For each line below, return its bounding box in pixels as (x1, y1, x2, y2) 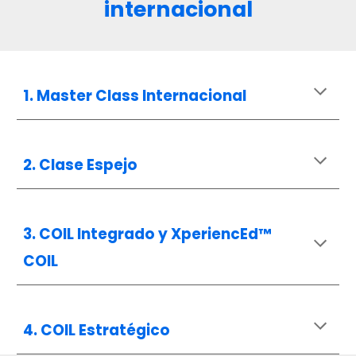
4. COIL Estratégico (23, 319, 171, 341)
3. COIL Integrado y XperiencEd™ (23, 223, 272, 245)
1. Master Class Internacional (23, 85, 247, 106)
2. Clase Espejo (23, 154, 138, 176)
